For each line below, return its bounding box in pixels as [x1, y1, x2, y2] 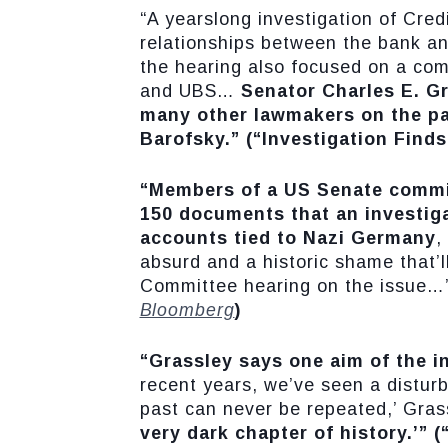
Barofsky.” [139, 129, 246, 149]
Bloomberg [139, 300, 235, 320]
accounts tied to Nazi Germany [139, 228, 436, 248]
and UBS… [139, 81, 241, 101]
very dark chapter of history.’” [139, 423, 428, 443]
